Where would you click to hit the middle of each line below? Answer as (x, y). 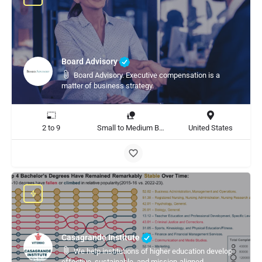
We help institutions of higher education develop (153, 251)
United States (210, 128)
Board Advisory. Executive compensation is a (147, 75)
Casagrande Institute (101, 237)
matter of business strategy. (108, 86)
